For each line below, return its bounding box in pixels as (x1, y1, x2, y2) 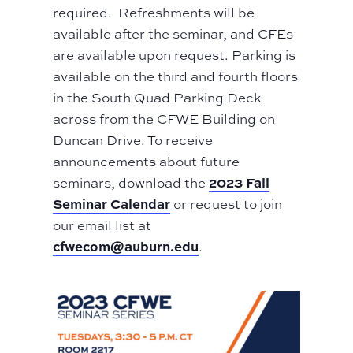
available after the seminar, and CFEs (53, 24, 294, 43)
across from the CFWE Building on (53, 110, 276, 128)
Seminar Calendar (53, 194, 171, 214)
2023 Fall (209, 173, 270, 192)
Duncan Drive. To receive (53, 131, 214, 150)
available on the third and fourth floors (53, 67, 299, 86)
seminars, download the (53, 173, 210, 192)
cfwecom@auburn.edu (53, 236, 199, 256)
